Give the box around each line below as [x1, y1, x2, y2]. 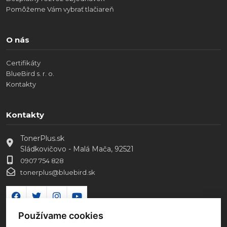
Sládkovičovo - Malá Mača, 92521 [20, 144, 134, 154]
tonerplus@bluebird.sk [20, 168, 95, 176]
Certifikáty [6, 58, 41, 67]
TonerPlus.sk [20, 133, 64, 143]
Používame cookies [18, 210, 103, 221]
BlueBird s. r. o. [6, 69, 54, 78]
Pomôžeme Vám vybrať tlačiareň [6, 5, 114, 13]
